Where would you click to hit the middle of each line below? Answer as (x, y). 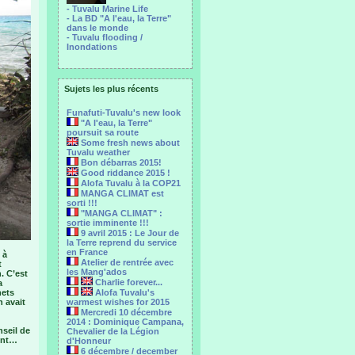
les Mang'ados (97, 272)
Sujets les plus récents (111, 89)
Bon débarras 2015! (120, 162)
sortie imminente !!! (108, 223)
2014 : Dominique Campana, (125, 322)
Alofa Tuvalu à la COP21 (130, 183)
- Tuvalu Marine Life (107, 9)
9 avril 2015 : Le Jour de (129, 233)
